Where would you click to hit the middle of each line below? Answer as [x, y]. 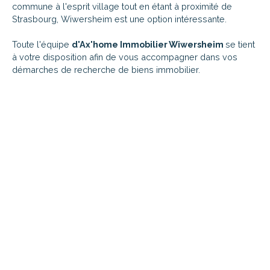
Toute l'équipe [42, 44]
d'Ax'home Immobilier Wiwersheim [149, 44]
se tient [240, 44]
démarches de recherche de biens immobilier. [106, 69]
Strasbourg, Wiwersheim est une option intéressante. [119, 19]
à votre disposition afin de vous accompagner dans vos [125, 57]
